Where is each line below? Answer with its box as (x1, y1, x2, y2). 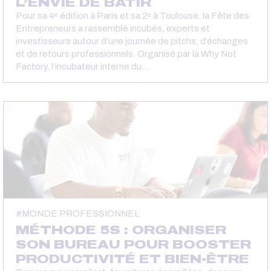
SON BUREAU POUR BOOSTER (16, 237, 251, 251)
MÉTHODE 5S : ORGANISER (16, 223, 226, 237)
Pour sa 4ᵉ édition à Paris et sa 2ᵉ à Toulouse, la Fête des (16, 10, 249, 21)
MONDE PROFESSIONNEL (22, 208, 139, 218)
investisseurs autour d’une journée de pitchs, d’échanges (16, 36, 248, 46)
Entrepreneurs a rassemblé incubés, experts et (16, 23, 210, 33)
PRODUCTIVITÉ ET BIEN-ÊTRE (16, 252, 249, 266)
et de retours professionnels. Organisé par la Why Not (16, 48, 237, 59)
